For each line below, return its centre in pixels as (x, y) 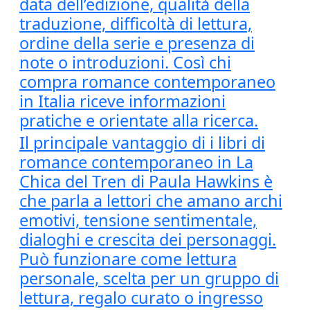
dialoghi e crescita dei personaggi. (148, 239)
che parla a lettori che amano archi (151, 201)
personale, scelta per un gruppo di (149, 278)
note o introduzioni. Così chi (125, 62)
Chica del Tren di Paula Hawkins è (146, 181)
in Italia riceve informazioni (122, 101)
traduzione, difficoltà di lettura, (136, 24)
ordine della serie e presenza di (137, 43)
